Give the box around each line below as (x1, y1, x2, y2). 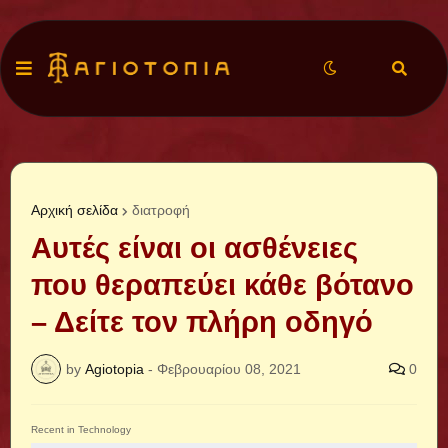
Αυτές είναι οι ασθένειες (31, 232, 358, 264)
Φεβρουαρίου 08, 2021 (157, 360, 301, 377)
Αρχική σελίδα (31, 202, 118, 218)
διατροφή (132, 202, 190, 218)
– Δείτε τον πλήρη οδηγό (31, 306, 373, 338)
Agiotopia (85, 360, 144, 377)
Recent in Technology (31, 424, 131, 435)
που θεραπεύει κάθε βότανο (31, 269, 414, 301)
